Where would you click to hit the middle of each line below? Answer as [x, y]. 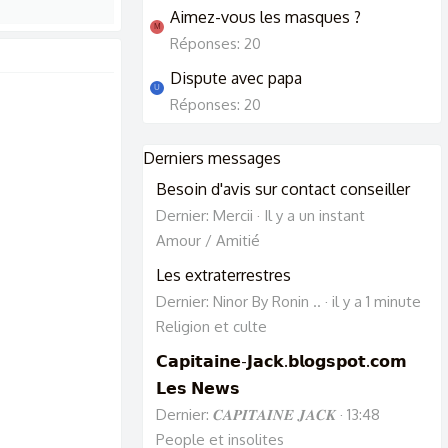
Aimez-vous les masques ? [265, 17]
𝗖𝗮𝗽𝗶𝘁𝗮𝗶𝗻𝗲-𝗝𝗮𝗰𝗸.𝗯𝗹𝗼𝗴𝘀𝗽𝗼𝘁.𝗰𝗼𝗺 [281, 360]
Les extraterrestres [223, 274]
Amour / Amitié [208, 240]
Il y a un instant [314, 215]
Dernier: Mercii [204, 215]
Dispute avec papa [236, 78]
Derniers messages [212, 158]
